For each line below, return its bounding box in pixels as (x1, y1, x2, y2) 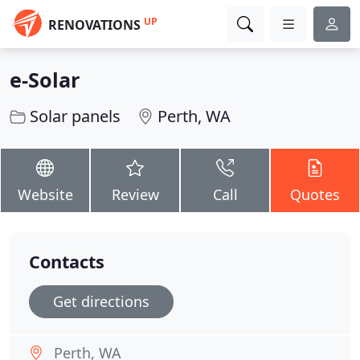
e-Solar (10, 66, 80, 93)
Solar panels (30, 105, 121, 127)
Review (111, 185, 159, 204)
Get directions (53, 292, 149, 311)
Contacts (29, 250, 104, 273)
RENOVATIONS (48, 16, 141, 34)
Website (17, 185, 73, 204)
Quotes (290, 185, 340, 204)
